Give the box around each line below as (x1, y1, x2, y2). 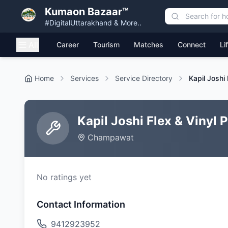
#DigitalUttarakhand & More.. (45, 18, 141, 27)
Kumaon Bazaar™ (45, 6, 129, 18)
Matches (134, 40, 163, 49)
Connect (178, 40, 206, 49)
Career (56, 40, 79, 49)
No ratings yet (37, 172, 92, 182)
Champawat (88, 132, 134, 142)
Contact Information (37, 199, 125, 210)
